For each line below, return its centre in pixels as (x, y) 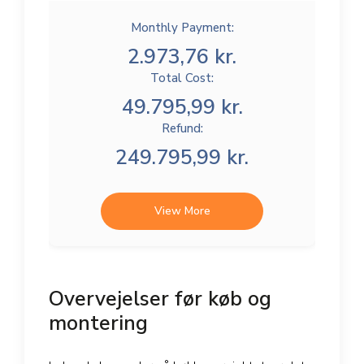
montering (98, 324)
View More (182, 211)
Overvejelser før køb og (160, 299)
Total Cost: (182, 78)
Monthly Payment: (182, 28)
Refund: (182, 129)
